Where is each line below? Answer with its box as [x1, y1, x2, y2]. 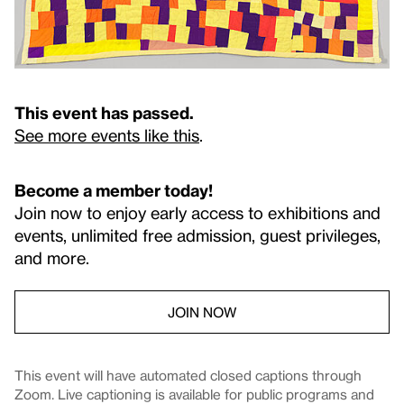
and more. [14, 248, 89, 268]
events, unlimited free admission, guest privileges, [14, 225, 381, 245]
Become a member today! [14, 180, 213, 200]
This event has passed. [14, 103, 194, 123]
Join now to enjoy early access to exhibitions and [14, 203, 381, 223]
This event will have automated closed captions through [14, 367, 362, 384]
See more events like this [14, 125, 199, 145]
